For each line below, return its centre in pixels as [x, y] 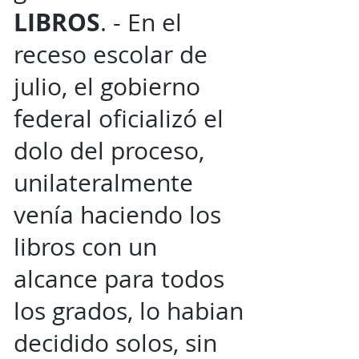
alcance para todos [119, 279]
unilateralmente [103, 183]
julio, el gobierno [107, 87]
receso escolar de [111, 54]
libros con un [85, 247]
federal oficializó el [119, 119]
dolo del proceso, [109, 151]
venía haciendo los [117, 215]
